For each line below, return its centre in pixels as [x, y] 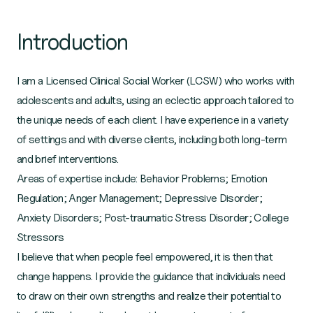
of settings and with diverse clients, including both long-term [152, 139]
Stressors [41, 237]
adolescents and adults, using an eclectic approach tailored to [155, 100]
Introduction [73, 42]
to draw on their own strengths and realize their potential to [149, 296]
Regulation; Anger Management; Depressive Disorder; [139, 198]
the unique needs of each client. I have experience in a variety [153, 120]
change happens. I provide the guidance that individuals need [151, 276]
